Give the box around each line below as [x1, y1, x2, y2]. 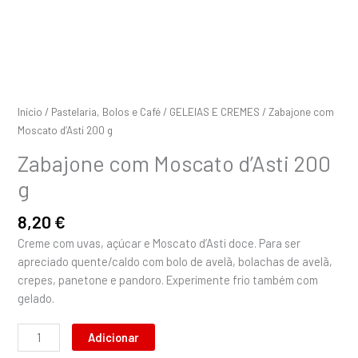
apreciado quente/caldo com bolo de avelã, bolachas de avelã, [18, 253, 333, 268]
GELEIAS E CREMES [169, 105, 261, 118]
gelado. [18, 290, 55, 305]
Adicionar [88, 329, 139, 344]
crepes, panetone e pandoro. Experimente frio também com [18, 272, 319, 287]
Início [18, 105, 43, 118]
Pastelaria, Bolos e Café [51, 105, 161, 118]
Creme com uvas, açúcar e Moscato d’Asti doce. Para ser [18, 235, 301, 250]
